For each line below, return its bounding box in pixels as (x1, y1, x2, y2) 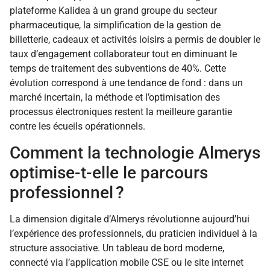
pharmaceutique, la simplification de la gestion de (10, 19, 221, 31)
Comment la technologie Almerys (10, 142, 260, 163)
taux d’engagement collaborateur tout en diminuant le (10, 48, 237, 60)
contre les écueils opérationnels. (10, 121, 145, 133)
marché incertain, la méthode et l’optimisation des (10, 92, 220, 104)
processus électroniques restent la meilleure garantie (10, 106, 232, 118)
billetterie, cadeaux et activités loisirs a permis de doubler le (10, 34, 260, 46)
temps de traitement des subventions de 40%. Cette (10, 63, 226, 75)
